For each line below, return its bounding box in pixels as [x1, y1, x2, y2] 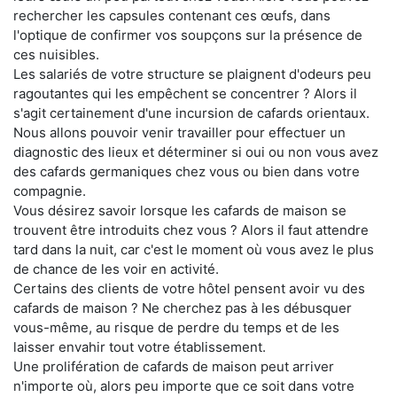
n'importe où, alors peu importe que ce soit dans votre [13, 378, 354, 395]
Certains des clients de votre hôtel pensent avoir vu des [13, 280, 365, 298]
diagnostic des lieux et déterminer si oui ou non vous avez [13, 144, 378, 161]
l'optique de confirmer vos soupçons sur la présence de [13, 27, 362, 44]
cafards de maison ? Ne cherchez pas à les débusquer [13, 300, 352, 317]
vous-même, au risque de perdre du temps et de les [13, 319, 339, 337]
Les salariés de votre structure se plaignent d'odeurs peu [13, 66, 371, 83]
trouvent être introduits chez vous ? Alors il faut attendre [13, 222, 369, 239]
